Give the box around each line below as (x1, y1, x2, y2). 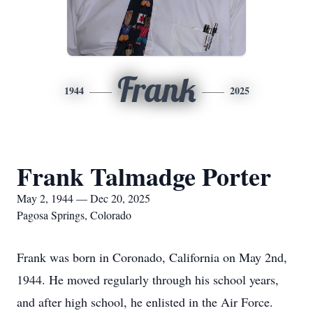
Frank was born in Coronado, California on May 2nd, (17, 249, 287, 265)
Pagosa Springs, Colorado (17, 208, 131, 222)
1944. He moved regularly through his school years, (17, 271, 279, 288)
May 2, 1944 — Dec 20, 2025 (17, 191, 150, 205)
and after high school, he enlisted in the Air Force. (17, 293, 273, 310)
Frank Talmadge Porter (17, 158, 271, 194)
